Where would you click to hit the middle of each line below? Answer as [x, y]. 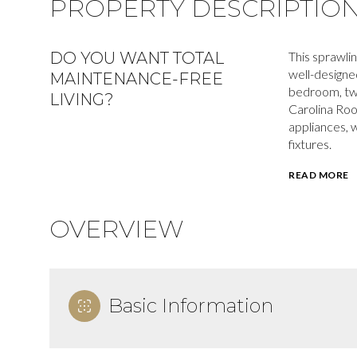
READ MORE [319, 175]
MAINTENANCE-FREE [136, 79]
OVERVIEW [117, 229]
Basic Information [191, 305]
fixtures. [310, 144]
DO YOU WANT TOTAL [137, 58]
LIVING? [82, 100]
